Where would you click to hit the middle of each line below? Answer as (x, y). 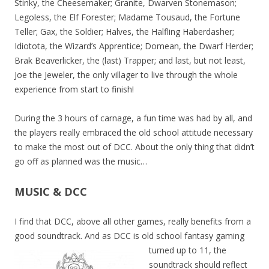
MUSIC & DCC (51, 192)
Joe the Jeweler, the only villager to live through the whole (126, 75)
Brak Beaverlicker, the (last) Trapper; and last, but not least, (130, 61)
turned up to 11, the (188, 250)
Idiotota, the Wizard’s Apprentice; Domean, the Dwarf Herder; (134, 46)
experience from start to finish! (74, 89)
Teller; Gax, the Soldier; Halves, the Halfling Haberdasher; (124, 32)
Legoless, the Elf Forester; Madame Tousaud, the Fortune (127, 17)
